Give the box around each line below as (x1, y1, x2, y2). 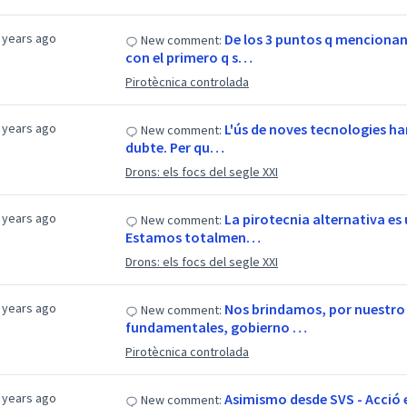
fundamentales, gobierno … (124, 318, 307, 336)
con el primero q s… (124, 48, 253, 66)
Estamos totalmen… (124, 228, 261, 246)
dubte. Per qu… (124, 138, 224, 156)
